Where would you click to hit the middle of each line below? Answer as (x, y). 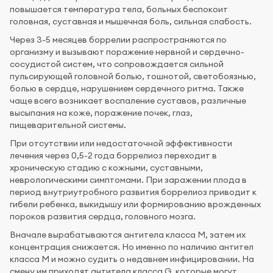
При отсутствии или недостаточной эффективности (121, 143)
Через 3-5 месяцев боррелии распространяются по (118, 39)
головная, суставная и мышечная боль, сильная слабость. (131, 21)
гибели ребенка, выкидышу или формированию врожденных (135, 204)
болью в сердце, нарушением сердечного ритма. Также (127, 88)
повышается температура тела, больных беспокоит (119, 9)
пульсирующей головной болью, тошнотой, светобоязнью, (133, 76)
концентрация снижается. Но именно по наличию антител (132, 246)
